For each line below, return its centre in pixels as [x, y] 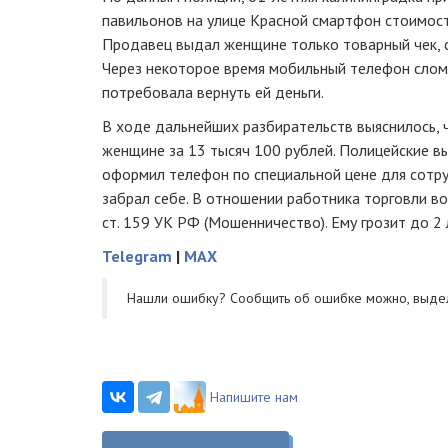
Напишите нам [254, 397]
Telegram [137, 256]
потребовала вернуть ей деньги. [213, 92]
